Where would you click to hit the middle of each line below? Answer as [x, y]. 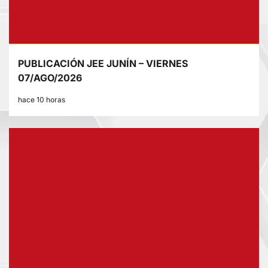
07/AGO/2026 [50, 78]
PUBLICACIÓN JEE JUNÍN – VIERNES [103, 64]
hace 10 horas [42, 100]
